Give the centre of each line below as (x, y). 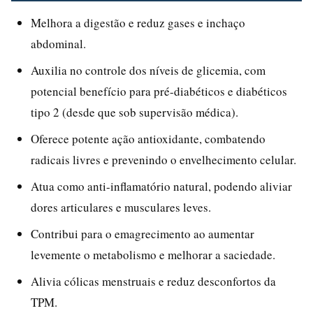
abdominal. (58, 43)
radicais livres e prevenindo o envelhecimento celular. (163, 159)
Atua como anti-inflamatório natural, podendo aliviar (161, 186)
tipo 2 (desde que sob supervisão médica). (134, 112)
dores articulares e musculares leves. (121, 207)
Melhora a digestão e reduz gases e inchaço (138, 22)
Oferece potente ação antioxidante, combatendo (148, 138)
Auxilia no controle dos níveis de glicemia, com (148, 70)
